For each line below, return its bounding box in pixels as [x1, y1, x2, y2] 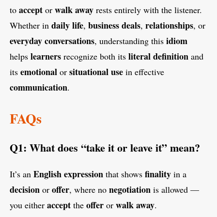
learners [31, 50, 61, 63]
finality [145, 168, 171, 181]
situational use [69, 65, 123, 78]
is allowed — [151, 184, 199, 196]
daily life [51, 19, 83, 32]
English [33, 168, 62, 181]
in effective [123, 66, 164, 78]
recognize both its [61, 50, 128, 62]
